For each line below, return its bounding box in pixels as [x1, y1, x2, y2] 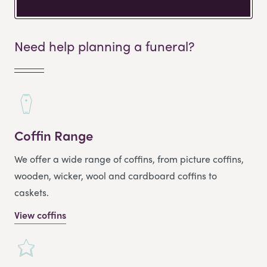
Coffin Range [14, 125, 93, 145]
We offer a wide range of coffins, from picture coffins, [14, 151, 244, 166]
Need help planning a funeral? [14, 36, 194, 56]
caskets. [14, 185, 49, 199]
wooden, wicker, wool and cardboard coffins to [14, 168, 217, 182]
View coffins [14, 207, 66, 222]
